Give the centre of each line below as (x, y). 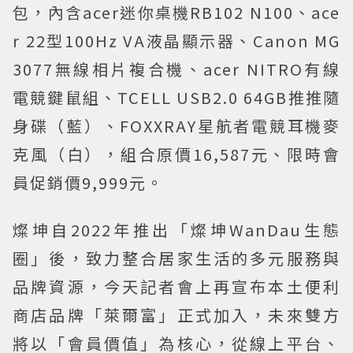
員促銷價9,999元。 (88, 182)
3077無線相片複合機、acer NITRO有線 (176, 69)
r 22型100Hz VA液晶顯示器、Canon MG (176, 40)
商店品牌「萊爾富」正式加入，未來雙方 (176, 314)
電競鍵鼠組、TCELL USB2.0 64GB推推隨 (176, 97)
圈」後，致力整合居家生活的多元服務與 (176, 258)
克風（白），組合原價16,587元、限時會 (176, 154)
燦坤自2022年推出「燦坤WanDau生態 (176, 229)
